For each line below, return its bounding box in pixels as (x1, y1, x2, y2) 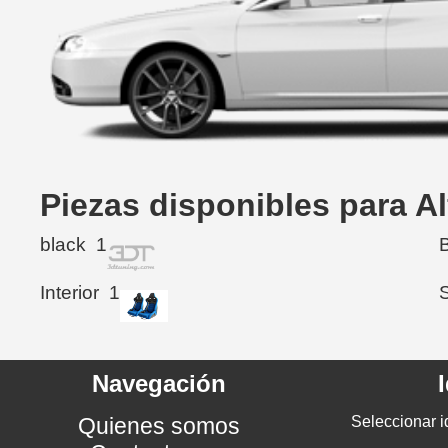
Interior (40, 281, 99, 303)
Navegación (92, 369, 227, 397)
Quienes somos (78, 412, 241, 439)
